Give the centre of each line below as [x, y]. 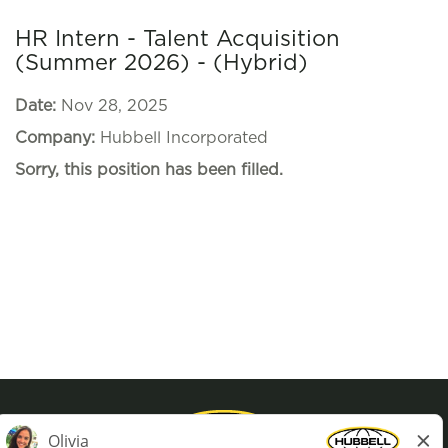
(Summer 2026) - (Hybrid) [161, 63]
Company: [57, 138]
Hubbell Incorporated [184, 138]
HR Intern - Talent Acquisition [177, 39]
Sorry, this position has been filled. [149, 170]
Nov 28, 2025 [114, 106]
